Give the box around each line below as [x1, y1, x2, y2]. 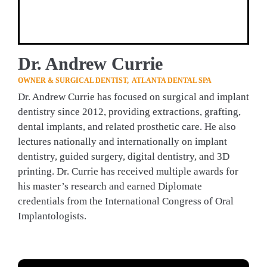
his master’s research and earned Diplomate [17, 181, 202, 193]
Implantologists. [17, 210, 86, 222]
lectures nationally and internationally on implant [17, 136, 227, 148]
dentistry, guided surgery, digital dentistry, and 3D [17, 151, 229, 163]
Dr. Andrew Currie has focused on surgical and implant [17, 91, 249, 103]
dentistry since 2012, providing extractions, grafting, [17, 106, 241, 118]
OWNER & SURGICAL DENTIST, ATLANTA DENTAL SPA [17, 76, 213, 85]
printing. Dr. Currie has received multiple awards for [17, 166, 238, 178]
